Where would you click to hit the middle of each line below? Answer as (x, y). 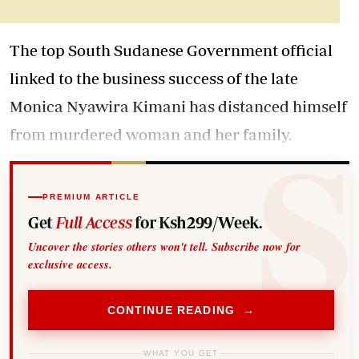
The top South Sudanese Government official (171, 50)
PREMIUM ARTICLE (91, 196)
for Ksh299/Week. (197, 223)
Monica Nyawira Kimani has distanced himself (178, 106)
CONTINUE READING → (181, 310)
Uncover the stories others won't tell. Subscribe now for (165, 247)
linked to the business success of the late (154, 78)
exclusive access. (71, 264)
